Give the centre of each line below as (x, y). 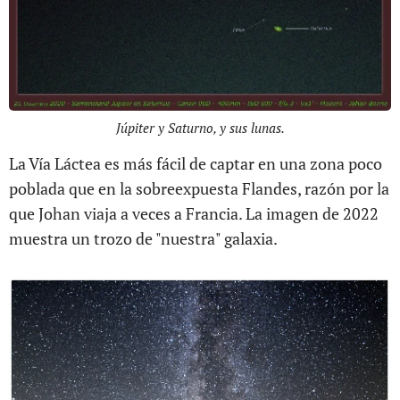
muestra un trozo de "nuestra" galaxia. (143, 238)
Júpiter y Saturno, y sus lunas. (200, 127)
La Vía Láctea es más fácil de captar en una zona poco (196, 163)
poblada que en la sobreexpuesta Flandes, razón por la (199, 188)
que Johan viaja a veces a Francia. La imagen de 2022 (194, 213)
